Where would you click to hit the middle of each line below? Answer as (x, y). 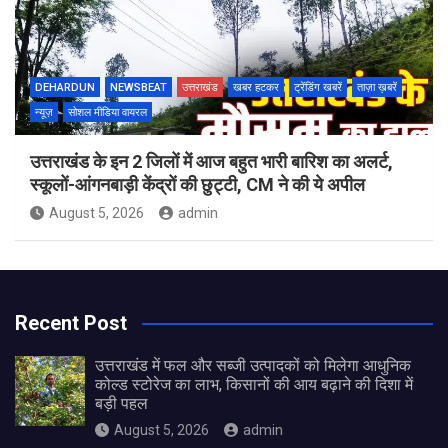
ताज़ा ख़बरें (377, 88)
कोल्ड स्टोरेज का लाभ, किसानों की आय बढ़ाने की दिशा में (254, 385)
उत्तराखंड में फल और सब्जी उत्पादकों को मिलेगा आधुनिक (253, 366)
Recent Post (71, 323)
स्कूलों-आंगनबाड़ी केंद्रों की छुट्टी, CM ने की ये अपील (197, 185)
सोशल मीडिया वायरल (107, 113)
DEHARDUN (65, 88)
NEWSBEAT (138, 88)
